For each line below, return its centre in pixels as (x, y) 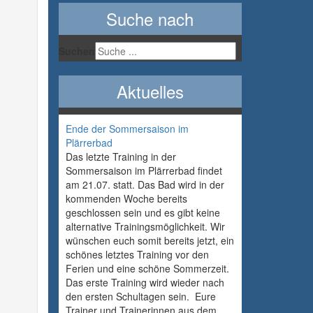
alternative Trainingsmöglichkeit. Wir (145, 227)
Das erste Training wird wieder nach (145, 283)
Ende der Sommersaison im (127, 129)
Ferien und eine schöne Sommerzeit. (147, 269)
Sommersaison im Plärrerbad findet (144, 171)
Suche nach (150, 19)
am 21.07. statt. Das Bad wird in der (145, 185)
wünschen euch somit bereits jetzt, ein (150, 241)
